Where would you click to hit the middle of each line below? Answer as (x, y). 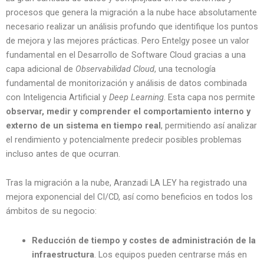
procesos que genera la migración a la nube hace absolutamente (131, 12)
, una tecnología (185, 69)
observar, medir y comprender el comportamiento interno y (128, 111)
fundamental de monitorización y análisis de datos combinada (126, 83)
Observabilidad (103, 69)
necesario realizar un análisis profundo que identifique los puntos (132, 26)
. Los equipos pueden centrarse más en (170, 254)
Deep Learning (136, 97)
